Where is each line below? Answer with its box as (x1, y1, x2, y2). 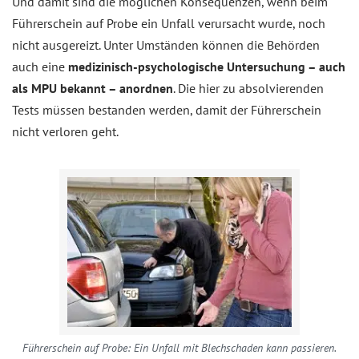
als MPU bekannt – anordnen (12, 80, 173, 96)
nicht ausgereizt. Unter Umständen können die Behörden (12, 37, 320, 53)
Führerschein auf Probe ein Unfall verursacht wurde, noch (12, 15, 325, 31)
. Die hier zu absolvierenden (173, 80, 324, 96)
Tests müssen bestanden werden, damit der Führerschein (12, 102, 321, 118)
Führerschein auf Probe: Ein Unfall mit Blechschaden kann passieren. (22, 341, 337, 355)
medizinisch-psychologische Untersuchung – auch (68, 58, 345, 75)
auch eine (12, 58, 68, 75)
